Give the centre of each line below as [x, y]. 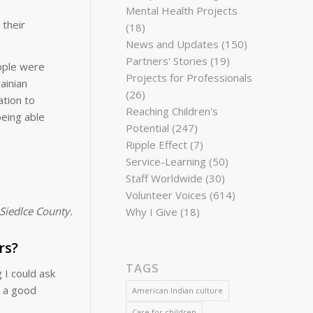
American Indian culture [178, 290]
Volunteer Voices [167, 195]
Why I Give [152, 212]
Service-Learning [166, 161]
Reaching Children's [172, 111]
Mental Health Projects [182, 10]
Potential [148, 128]
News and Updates [173, 44]
